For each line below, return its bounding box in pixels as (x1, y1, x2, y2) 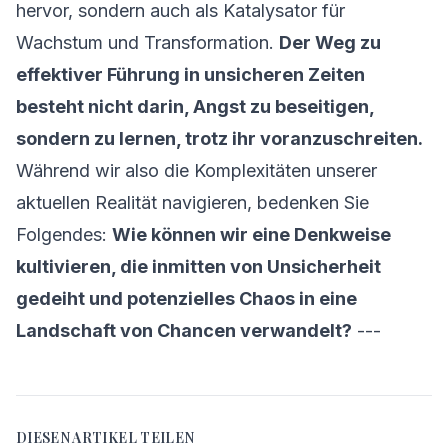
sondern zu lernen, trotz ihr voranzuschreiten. (16, 128, 423, 149)
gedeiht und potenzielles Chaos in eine (16, 288, 357, 309)
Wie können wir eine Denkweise (112, 224, 391, 245)
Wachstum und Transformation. (16, 32, 279, 53)
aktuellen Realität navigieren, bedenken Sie (16, 192, 369, 213)
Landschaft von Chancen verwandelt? (16, 320, 352, 341)
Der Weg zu (279, 32, 381, 53)
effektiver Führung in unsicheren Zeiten (16, 64, 365, 85)
